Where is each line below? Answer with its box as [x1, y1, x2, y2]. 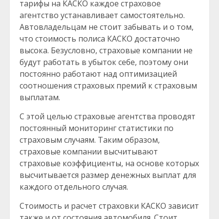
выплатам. [20, 92, 60, 103]
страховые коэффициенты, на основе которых [20, 158, 199, 169]
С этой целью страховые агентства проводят [20, 111, 196, 122]
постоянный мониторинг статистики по [20, 123, 174, 133]
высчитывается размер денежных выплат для [20, 170, 196, 180]
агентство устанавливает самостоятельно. [20, 10, 185, 21]
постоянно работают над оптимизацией [20, 68, 177, 79]
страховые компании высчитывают [20, 146, 158, 157]
